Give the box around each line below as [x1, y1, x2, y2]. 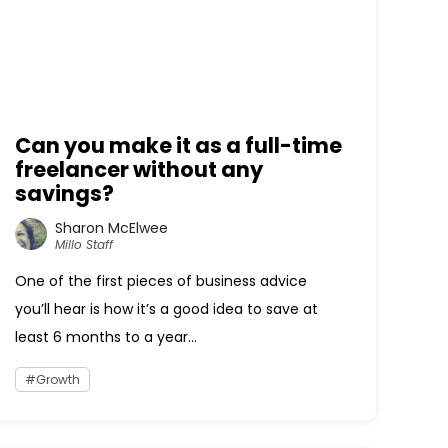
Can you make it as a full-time [15, 131, 343, 160]
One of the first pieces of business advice [15, 271, 308, 291]
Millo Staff [55, 235, 114, 253]
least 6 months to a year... [15, 327, 198, 347]
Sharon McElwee [55, 217, 169, 238]
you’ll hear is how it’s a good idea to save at [15, 299, 319, 319]
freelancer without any [15, 155, 264, 184]
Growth [36, 371, 81, 388]
